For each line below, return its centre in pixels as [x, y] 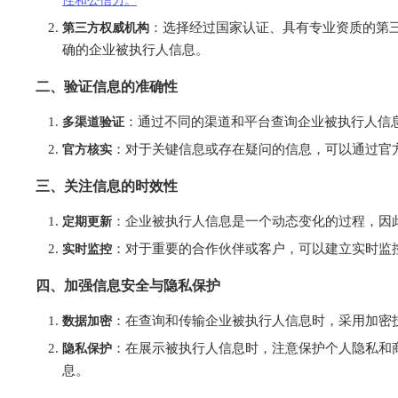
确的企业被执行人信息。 [135, 50]
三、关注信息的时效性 [107, 186]
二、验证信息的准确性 [107, 87]
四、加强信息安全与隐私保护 [128, 286]
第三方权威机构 [106, 28]
